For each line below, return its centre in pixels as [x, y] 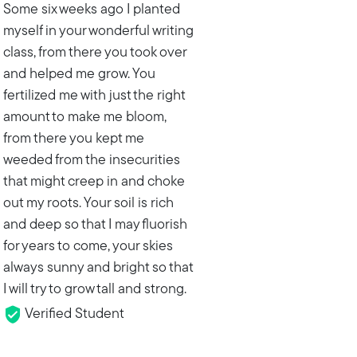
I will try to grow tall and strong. [94, 290]
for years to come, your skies [88, 247]
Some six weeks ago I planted [91, 10]
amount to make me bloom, [84, 118]
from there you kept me [73, 139]
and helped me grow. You [79, 75]
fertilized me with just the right [94, 96]
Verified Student [73, 315]
